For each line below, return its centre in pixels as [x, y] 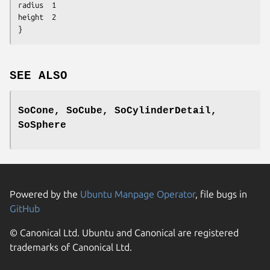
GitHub [25, 209]
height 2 [31, 17]
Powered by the [45, 194]
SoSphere [42, 126]
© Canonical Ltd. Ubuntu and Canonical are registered [124, 233]
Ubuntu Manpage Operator [138, 194]
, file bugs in [221, 194]
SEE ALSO [39, 76]
